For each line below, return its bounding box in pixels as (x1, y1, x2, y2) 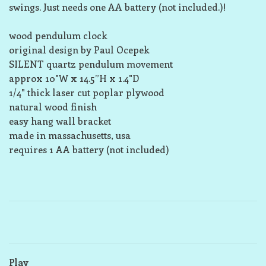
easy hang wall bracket (9, 115, 111, 127)
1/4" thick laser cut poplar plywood (9, 86, 164, 99)
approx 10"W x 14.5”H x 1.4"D (9, 72, 139, 84)
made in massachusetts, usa (9, 129, 131, 141)
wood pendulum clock (9, 29, 107, 42)
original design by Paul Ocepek (9, 43, 149, 56)
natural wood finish (9, 100, 97, 113)
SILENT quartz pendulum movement (9, 58, 173, 70)
